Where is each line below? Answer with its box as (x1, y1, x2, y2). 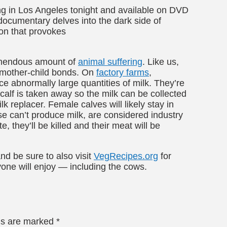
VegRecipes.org (94, 150, 158, 161)
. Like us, (142, 56, 179, 67)
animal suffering (78, 56, 142, 67)
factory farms (96, 67, 149, 78)
